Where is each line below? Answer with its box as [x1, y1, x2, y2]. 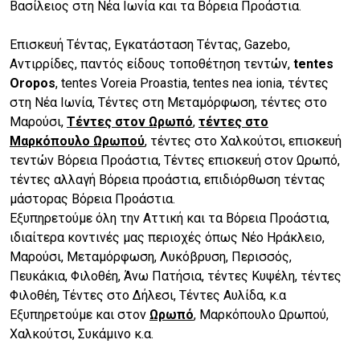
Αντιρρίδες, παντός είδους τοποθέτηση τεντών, [10, 56, 293, 72]
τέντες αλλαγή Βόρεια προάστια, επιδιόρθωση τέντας [10, 172, 325, 188]
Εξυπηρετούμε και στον [10, 307, 149, 323]
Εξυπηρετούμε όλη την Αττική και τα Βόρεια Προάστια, [10, 211, 329, 227]
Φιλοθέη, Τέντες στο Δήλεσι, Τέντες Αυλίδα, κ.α [10, 288, 286, 304]
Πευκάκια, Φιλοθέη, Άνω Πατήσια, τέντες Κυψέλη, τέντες [10, 268, 342, 284]
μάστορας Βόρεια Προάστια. [10, 191, 175, 207]
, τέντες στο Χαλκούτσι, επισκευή [145, 133, 342, 149]
